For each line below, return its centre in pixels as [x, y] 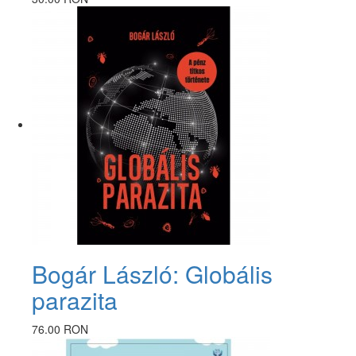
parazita [75, 300]
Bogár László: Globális [152, 273]
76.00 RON [60, 329]
